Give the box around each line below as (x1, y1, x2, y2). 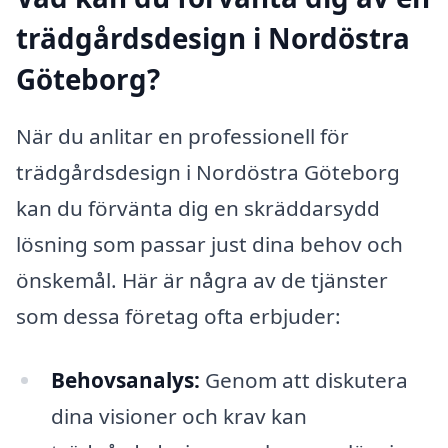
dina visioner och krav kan (50, 402, 307, 430)
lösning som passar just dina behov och (16, 230, 403, 259)
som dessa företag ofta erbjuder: (16, 302, 341, 331)
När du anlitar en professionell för (16, 122, 349, 151)
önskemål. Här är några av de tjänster (16, 266, 388, 295)
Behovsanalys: (50, 366, 200, 394)
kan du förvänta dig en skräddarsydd (16, 194, 380, 223)
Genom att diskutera (199, 366, 408, 394)
